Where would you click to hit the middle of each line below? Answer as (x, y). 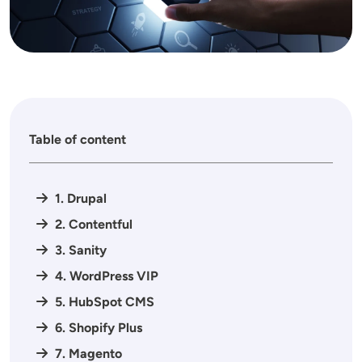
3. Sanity (81, 250)
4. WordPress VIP (107, 276)
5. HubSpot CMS (105, 302)
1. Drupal (81, 199)
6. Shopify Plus (99, 328)
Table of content (78, 140)
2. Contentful (94, 225)
